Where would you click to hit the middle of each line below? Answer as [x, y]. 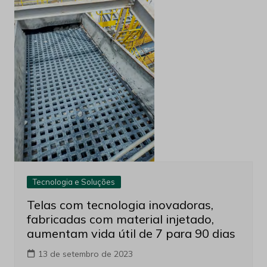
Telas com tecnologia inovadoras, [120, 204]
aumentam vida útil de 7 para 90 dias [131, 233]
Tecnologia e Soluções [74, 181]
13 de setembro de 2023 [85, 254]
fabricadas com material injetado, [120, 219]
